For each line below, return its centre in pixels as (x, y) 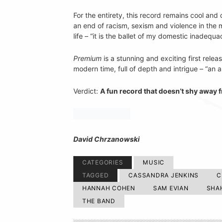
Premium (87, 58)
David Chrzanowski (107, 139)
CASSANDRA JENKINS (164, 175)
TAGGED (95, 175)
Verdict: (87, 91)
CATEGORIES (103, 162)
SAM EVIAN (171, 188)
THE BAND (99, 201)
